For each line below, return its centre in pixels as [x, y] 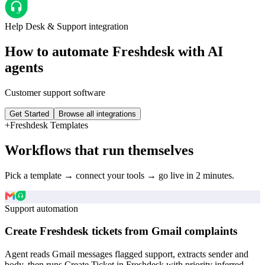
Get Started [29, 114]
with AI [199, 51]
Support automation [41, 208]
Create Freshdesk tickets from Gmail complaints [121, 231]
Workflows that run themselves [99, 150]
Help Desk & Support [46, 26]
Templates [68, 125]
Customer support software [55, 92]
